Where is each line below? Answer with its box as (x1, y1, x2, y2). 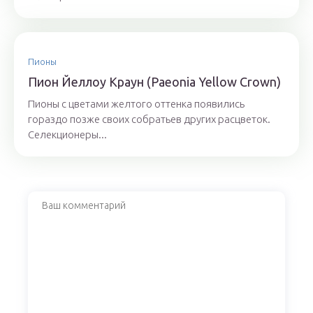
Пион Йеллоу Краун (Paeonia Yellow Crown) (28, 75, 281, 89)
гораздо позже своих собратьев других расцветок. (28, 113, 270, 125)
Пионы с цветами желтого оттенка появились (28, 98, 245, 110)
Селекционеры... (28, 129, 107, 140)
